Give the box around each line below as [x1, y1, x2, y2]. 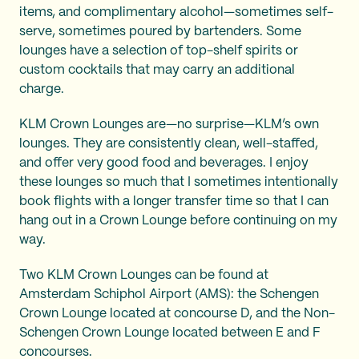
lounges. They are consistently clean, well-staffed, [19, 137, 318, 150]
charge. [19, 83, 67, 95]
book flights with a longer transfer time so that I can [19, 195, 329, 208]
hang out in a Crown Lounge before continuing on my [19, 214, 337, 227]
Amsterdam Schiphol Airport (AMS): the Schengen [19, 288, 319, 301]
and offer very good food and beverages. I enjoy [19, 156, 309, 169]
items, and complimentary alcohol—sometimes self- [19, 6, 333, 18]
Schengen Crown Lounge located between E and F [19, 326, 321, 339]
